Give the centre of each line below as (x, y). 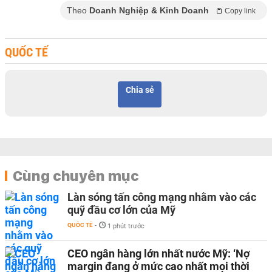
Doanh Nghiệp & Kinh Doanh (149, 10)
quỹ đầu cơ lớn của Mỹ (121, 210)
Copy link (240, 11)
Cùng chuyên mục (76, 175)
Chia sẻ (140, 90)
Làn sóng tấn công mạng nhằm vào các (162, 197)
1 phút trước (126, 226)
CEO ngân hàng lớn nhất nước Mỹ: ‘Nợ (158, 253)
